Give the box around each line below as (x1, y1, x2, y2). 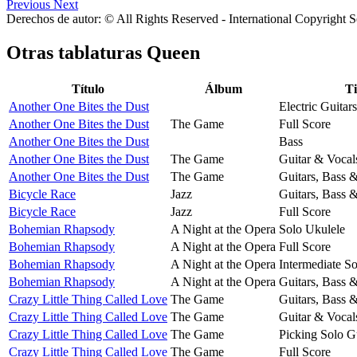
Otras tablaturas (6, 41, 147, 63)
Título (72, 81, 104, 96)
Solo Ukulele (279, 222, 345, 236)
